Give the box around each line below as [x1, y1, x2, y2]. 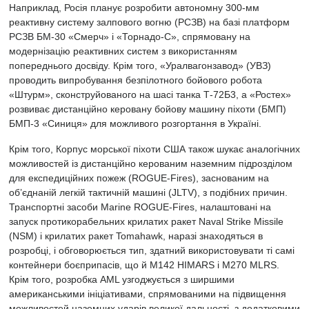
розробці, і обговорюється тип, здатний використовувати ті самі [9, 245, 295, 256]
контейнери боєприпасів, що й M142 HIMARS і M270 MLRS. [9, 259, 279, 270]
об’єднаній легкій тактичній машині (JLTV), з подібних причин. [9, 187, 288, 198]
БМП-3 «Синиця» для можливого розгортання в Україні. [9, 118, 261, 129]
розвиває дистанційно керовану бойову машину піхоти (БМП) [9, 103, 286, 114]
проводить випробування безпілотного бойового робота [9, 74, 262, 86]
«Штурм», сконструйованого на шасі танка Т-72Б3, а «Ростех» [9, 89, 291, 100]
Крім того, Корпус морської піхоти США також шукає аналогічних [9, 143, 300, 154]
